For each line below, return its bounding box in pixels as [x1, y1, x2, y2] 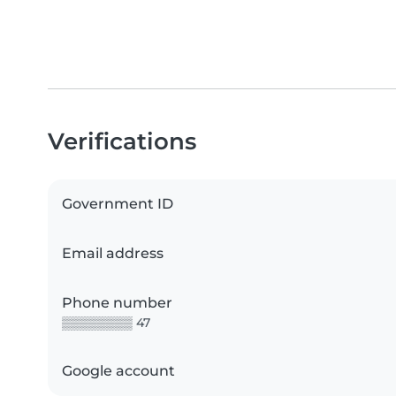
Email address [62, 245, 164, 263]
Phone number [62, 294, 172, 312]
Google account [62, 362, 175, 380]
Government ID [62, 195, 173, 213]
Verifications [48, 127, 196, 156]
